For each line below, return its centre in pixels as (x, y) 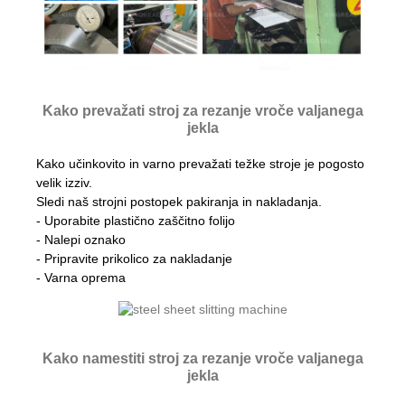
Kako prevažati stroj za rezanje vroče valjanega (202, 110)
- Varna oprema (81, 277)
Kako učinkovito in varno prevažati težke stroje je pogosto (200, 163)
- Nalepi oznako (81, 239)
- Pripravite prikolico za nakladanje (134, 258)
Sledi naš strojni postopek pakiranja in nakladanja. (179, 201)
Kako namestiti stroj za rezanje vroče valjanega (202, 358)
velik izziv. (64, 182)
